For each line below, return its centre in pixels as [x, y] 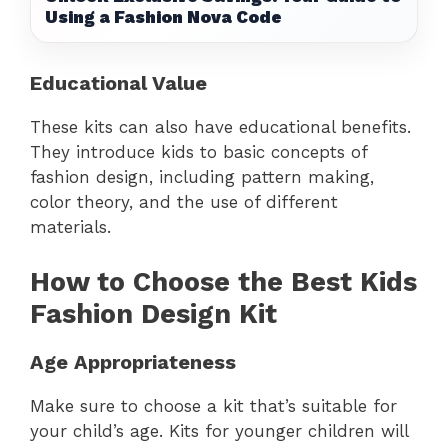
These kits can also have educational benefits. [220, 127]
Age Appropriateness [133, 361]
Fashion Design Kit [153, 313]
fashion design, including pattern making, [202, 177]
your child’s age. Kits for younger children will [219, 430]
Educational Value [118, 83]
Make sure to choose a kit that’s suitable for [213, 405]
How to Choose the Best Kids [223, 281]
